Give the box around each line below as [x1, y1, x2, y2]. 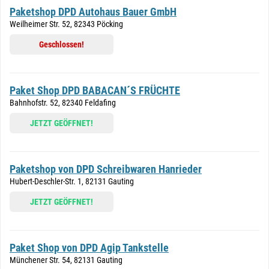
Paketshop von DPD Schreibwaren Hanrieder [10, 163, 202, 175]
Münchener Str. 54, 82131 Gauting [10, 255, 122, 265]
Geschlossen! [39, 40, 84, 49]
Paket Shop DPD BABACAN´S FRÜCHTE [10, 84, 180, 97]
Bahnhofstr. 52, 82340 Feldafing [10, 98, 116, 107]
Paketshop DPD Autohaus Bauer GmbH [10, 5, 177, 18]
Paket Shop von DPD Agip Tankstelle [10, 241, 169, 254]
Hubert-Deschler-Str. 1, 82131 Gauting [10, 177, 134, 186]
